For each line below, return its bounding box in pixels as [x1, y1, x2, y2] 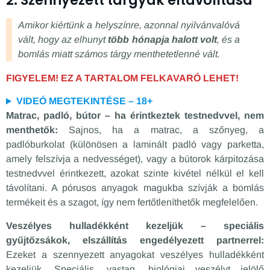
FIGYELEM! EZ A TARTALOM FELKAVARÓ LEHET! [6, 72, 239, 83]
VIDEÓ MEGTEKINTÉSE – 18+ [16, 96, 152, 107]
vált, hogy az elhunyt [18, 34, 108, 45]
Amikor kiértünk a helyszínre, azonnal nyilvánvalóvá [18, 19, 240, 30]
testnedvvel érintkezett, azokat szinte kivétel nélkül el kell [6, 168, 264, 179]
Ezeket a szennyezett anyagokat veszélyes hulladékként [6, 249, 264, 260]
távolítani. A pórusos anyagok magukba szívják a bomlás [6, 183, 264, 193]
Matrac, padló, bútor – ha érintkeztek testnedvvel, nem [6, 110, 264, 121]
